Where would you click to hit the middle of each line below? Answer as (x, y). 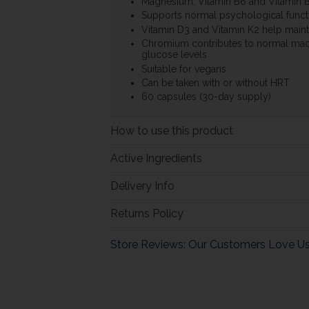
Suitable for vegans (183, 69)
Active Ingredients (156, 159)
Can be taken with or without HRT (215, 82)
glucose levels (174, 55)
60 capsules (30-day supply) (206, 97)
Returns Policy (147, 214)
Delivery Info (142, 186)
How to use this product (171, 131)
